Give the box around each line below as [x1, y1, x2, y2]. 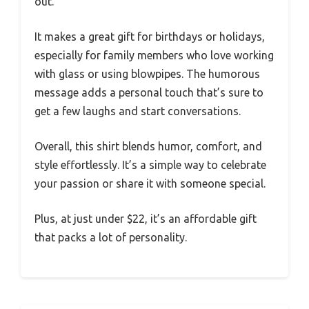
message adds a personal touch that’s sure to [34, 86, 263, 99]
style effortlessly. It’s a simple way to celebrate [34, 158, 266, 171]
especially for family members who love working [34, 48, 274, 61]
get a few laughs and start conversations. [34, 104, 241, 117]
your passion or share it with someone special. [34, 177, 266, 190]
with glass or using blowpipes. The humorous [34, 67, 260, 80]
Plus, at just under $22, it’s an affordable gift [34, 212, 257, 225]
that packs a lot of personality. [34, 230, 187, 243]
